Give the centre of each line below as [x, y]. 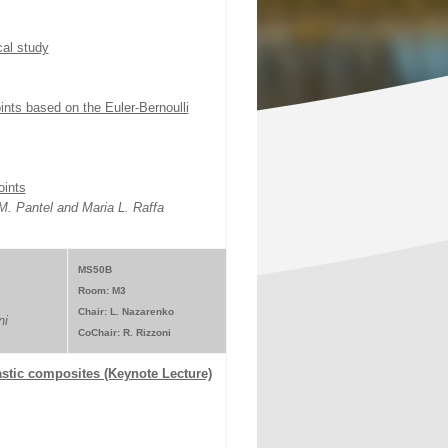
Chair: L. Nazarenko [125, 311]
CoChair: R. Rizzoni [124, 332]
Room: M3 [101, 290]
